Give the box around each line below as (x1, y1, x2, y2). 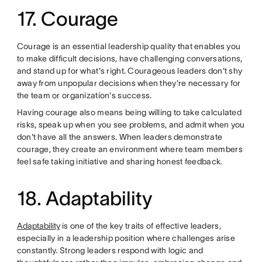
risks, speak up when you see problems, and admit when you (16, 119, 245, 129)
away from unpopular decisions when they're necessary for (16, 78, 241, 88)
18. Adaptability (16, 187, 152, 209)
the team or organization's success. (16, 90, 152, 100)
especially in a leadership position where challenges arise (16, 233, 235, 243)
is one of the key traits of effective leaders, (60, 220, 221, 230)
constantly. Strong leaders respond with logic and (16, 245, 204, 255)
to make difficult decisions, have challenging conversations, (16, 53, 243, 63)
